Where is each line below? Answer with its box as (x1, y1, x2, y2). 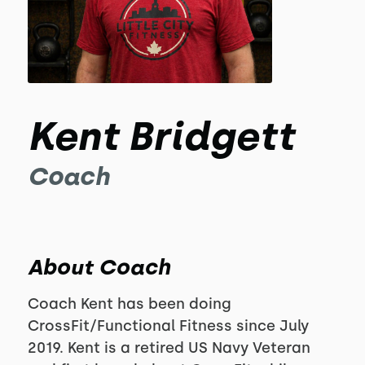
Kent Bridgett (27, 112, 294, 160)
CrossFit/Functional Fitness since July (27, 317, 309, 335)
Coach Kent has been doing (27, 295, 231, 313)
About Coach (27, 254, 170, 280)
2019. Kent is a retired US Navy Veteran (27, 339, 310, 357)
